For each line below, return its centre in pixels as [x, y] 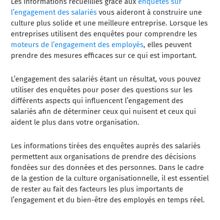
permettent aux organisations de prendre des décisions [104, 157]
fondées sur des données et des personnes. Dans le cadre [108, 168]
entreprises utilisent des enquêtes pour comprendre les [104, 34]
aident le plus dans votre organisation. [75, 123]
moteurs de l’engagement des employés [77, 45]
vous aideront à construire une [150, 13]
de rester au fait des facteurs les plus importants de [97, 189]
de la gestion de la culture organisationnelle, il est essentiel [110, 179]
